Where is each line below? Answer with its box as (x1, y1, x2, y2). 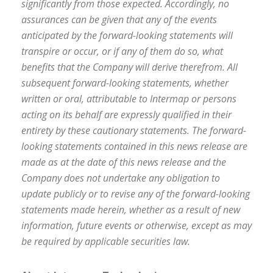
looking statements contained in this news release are (21, 140, 247, 153)
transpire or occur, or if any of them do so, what (21, 44, 223, 58)
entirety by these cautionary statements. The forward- (21, 124, 246, 137)
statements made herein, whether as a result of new (21, 203, 240, 216)
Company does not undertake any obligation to (21, 171, 220, 185)
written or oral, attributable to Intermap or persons (21, 92, 236, 105)
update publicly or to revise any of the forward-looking (21, 187, 250, 200)
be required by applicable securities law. (21, 235, 190, 248)
